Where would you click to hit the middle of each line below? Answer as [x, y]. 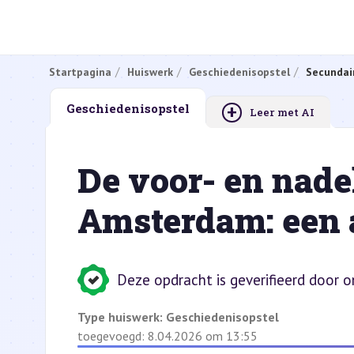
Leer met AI [282, 112]
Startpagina [80, 72]
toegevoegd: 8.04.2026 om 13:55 [168, 336]
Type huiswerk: [122, 317]
